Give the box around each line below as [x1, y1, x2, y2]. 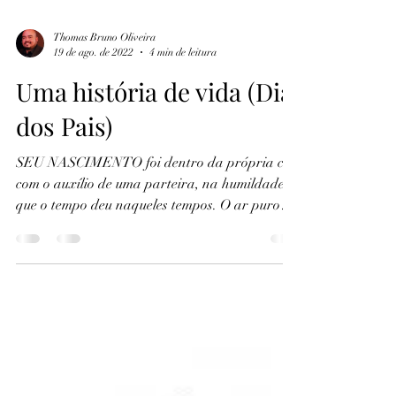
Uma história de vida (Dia [16, 208, 293, 240]
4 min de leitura [149, 178, 217, 191]
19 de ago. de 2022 [53, 178, 133, 191]
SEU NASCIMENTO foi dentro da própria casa [16, 286, 305, 304]
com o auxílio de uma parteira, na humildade [16, 308, 285, 325]
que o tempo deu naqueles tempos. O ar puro [16, 329, 280, 346]
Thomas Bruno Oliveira [53, 164, 156, 176]
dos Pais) [16, 242, 112, 275]
